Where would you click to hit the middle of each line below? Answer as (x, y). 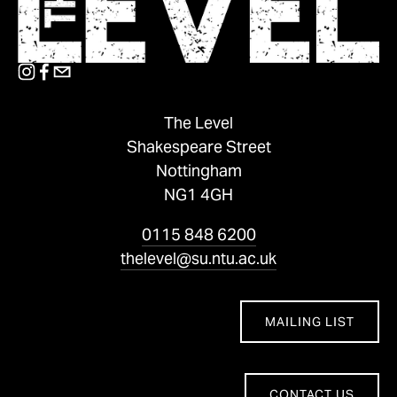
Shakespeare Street (198, 147)
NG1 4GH (198, 195)
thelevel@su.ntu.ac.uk (198, 259)
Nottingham (198, 171)
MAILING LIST (310, 322)
